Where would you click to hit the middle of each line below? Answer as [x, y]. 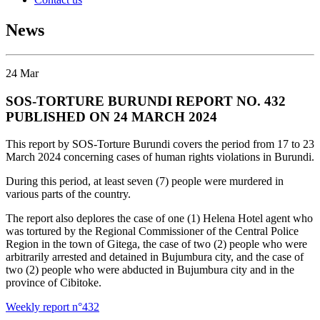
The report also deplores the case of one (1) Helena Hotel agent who [159, 219]
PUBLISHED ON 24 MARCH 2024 [111, 116]
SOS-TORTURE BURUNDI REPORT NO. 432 [146, 101]
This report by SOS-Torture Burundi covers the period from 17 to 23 [160, 144]
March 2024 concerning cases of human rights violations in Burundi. [160, 157]
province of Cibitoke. [54, 283]
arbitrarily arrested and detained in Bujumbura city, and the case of [155, 257]
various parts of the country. [68, 194]
